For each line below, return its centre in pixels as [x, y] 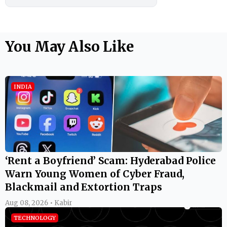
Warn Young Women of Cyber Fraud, [95, 174]
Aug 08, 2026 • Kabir [39, 203]
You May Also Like [69, 46]
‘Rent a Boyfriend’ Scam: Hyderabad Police [110, 160]
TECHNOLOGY [35, 218]
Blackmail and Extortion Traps [84, 187]
